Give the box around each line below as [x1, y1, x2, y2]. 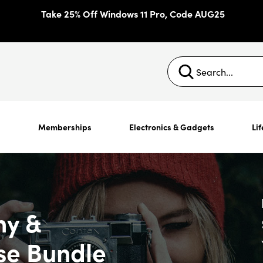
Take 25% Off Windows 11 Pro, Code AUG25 [41, 7, 225, 20]
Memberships [38, 121, 92, 133]
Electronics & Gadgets [129, 121, 214, 133]
